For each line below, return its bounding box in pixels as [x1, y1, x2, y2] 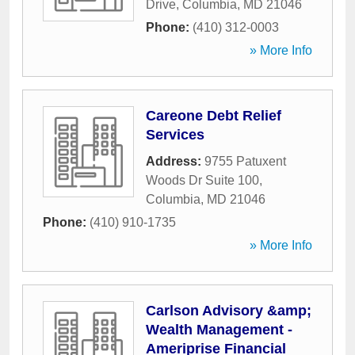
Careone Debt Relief [146, 108, 281, 124]
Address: [146, 155, 204, 168]
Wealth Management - [146, 322, 292, 338]
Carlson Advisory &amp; [146, 303, 311, 319]
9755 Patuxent [204, 155, 286, 168]
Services [146, 127, 204, 143]
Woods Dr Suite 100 [146, 174, 259, 187]
